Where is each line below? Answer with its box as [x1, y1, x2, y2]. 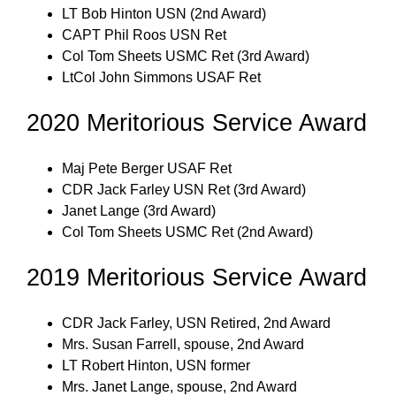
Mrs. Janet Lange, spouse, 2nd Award [62, 379, 297, 394]
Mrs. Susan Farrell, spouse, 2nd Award [62, 337, 304, 352]
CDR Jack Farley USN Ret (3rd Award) [62, 182, 306, 197]
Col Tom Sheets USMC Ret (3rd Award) [62, 49, 309, 64]
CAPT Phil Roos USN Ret [62, 27, 226, 42]
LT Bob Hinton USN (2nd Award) [62, 6, 266, 21]
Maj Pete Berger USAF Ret [62, 161, 232, 176]
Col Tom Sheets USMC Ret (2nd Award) [62, 225, 313, 240]
